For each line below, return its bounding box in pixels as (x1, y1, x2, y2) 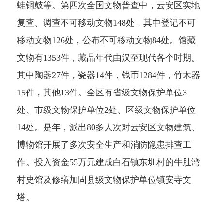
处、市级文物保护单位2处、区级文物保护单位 (17, 105, 196, 115)
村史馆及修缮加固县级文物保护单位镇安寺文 (17, 175, 191, 185)
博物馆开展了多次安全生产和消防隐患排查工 (17, 140, 191, 150)
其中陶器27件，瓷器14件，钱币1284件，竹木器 (17, 70, 200, 80)
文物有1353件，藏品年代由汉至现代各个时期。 (17, 53, 200, 63)
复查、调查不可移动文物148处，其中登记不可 (17, 18, 196, 28)
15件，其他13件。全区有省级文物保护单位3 (17, 88, 187, 98)
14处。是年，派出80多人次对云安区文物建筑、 (17, 123, 200, 133)
